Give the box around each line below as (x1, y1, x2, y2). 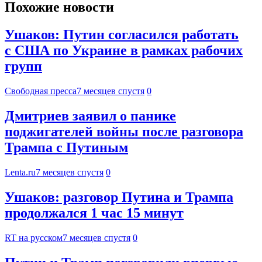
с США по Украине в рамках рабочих (5, 43, 243, 58)
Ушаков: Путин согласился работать (5, 27, 239, 43)
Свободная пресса (5, 85, 77, 96)
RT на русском (5, 232, 63, 243)
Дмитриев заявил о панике (5, 108, 176, 123)
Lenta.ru (5, 167, 36, 177)
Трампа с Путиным (5, 139, 128, 155)
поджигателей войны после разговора (5, 123, 243, 139)
